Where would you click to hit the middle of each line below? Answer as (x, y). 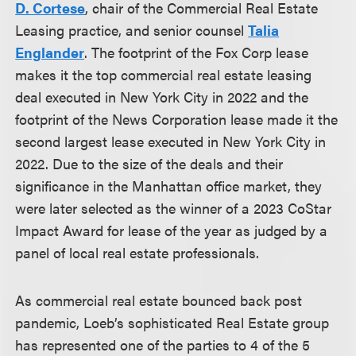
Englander (50, 52)
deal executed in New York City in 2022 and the (162, 97)
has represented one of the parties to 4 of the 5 (163, 344)
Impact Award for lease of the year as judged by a (172, 230)
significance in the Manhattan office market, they (169, 186)
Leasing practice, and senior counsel (132, 30)
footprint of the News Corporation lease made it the (177, 119)
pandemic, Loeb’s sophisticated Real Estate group (172, 322)
